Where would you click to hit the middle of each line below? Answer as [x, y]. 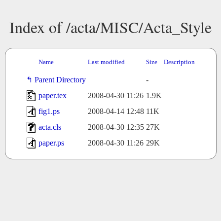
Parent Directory [60, 80]
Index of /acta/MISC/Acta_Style [110, 27]
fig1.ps [49, 111]
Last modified [106, 62]
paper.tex [52, 96]
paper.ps [51, 143]
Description [179, 62]
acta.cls [50, 127]
